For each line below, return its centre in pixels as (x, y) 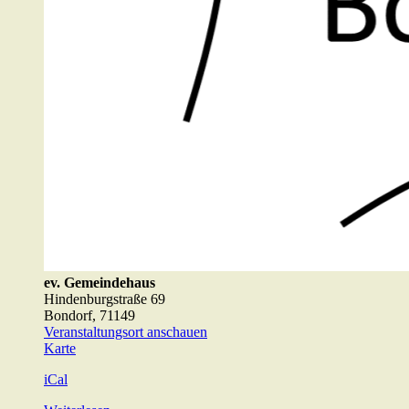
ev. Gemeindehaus (100, 283)
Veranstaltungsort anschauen (126, 332)
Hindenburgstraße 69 (105, 299)
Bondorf (68, 316)
